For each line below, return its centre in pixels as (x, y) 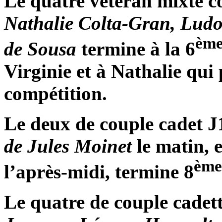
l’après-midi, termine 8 (99, 172)
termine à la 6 (136, 49)
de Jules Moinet (68, 146)
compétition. (55, 94)
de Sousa (40, 49)
